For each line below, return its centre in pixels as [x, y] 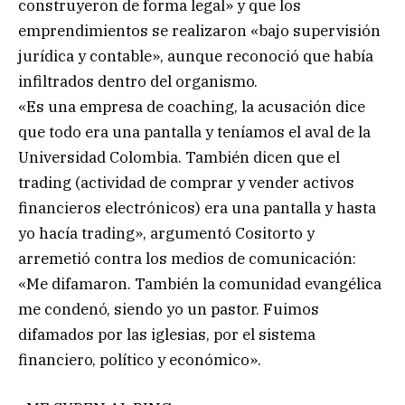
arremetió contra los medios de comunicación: [187, 258]
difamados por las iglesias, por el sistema [167, 334]
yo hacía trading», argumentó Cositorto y [166, 233]
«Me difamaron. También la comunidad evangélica [200, 283]
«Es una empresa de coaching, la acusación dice [192, 106]
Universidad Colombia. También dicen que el [179, 157]
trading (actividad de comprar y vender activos [186, 182]
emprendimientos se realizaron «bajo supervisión [199, 30]
